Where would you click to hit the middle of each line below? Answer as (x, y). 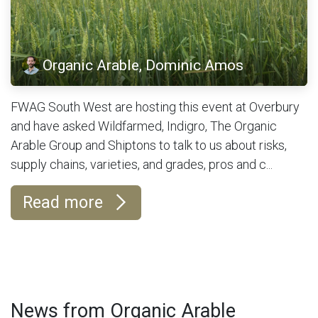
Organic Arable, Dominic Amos (143, 65)
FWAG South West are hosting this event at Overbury (155, 106)
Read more (65, 202)
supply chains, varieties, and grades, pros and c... (142, 164)
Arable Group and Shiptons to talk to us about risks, (149, 145)
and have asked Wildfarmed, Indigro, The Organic (144, 126)
